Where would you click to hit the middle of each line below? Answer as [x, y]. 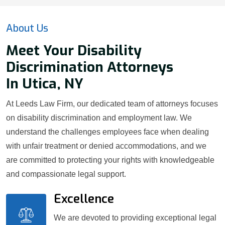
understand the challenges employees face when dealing [107, 132]
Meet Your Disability [74, 51]
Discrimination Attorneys [90, 67]
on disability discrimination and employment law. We [99, 118]
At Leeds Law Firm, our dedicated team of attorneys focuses [112, 104]
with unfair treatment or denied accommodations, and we [106, 146]
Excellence [84, 199]
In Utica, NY [45, 84]
